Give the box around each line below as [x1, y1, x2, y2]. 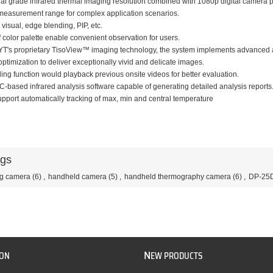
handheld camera [48, 172, 107, 182]
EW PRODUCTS [151, 249, 204, 263]
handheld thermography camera [124, 172, 231, 182]
